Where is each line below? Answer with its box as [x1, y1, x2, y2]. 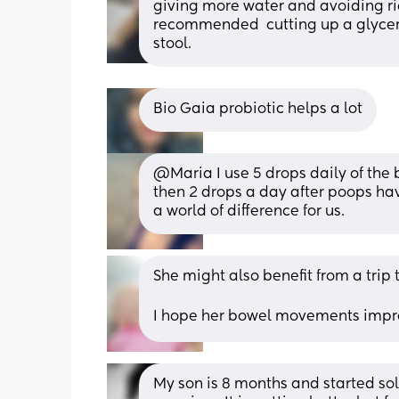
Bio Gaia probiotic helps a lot [153, 102, 362, 117]
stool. [153, 37, 191, 52]
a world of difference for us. [153, 204, 345, 219]
